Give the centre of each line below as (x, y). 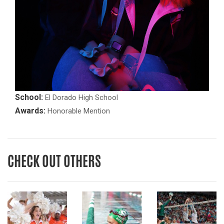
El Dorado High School (80, 97)
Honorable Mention (78, 111)
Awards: (30, 111)
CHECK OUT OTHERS (54, 160)
